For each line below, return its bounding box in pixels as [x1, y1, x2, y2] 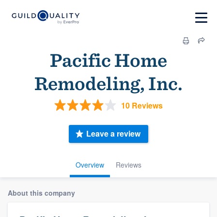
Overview [76, 159, 104, 170]
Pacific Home [50, 48, 167, 72]
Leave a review [86, 128, 140, 139]
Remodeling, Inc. [34, 72, 183, 95]
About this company [8, 187, 75, 198]
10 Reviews [121, 99, 163, 111]
